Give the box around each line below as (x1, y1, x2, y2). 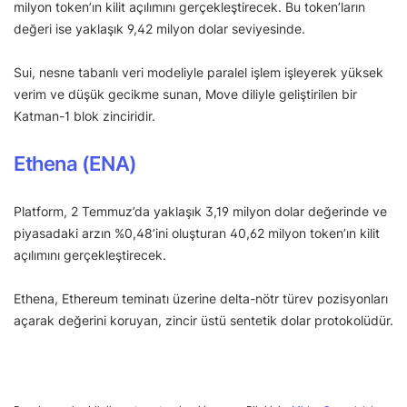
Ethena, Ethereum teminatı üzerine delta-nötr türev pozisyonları (14, 291, 388, 307)
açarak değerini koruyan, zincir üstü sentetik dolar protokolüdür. (14, 313, 393, 329)
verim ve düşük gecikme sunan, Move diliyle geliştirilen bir (14, 86, 357, 103)
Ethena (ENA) (14, 152, 137, 176)
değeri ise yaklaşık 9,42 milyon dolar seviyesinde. (14, 21, 309, 37)
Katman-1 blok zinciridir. (14, 108, 155, 124)
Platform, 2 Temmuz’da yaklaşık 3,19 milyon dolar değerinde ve (14, 203, 387, 220)
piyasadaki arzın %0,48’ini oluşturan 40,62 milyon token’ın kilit (14, 225, 380, 242)
